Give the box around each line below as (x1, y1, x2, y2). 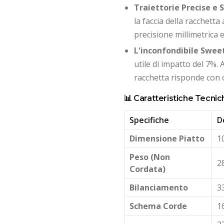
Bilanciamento (129, 182, 188, 193)
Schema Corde (129, 200, 187, 212)
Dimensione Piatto (129, 133, 204, 144)
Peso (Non (129, 151, 170, 163)
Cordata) (129, 163, 165, 175)
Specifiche (129, 114, 169, 126)
